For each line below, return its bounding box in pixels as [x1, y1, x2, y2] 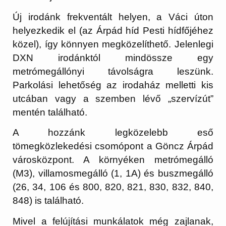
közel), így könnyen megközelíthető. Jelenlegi [13, 38, 213, 49]
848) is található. [13, 195, 84, 206]
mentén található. [13, 106, 88, 118]
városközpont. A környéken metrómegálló [13, 154, 213, 165]
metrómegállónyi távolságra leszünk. [13, 66, 213, 77]
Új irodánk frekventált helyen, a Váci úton [13, 11, 213, 22]
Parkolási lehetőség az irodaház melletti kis [13, 79, 213, 90]
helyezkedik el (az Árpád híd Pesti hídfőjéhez [13, 25, 213, 36]
